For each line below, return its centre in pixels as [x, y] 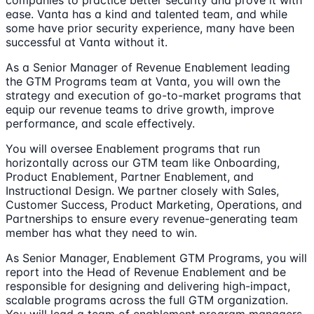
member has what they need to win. [101, 233]
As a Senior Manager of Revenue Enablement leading [148, 68]
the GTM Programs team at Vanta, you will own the [143, 82]
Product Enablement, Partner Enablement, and [130, 177]
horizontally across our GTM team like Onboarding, [143, 163]
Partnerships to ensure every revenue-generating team [152, 219]
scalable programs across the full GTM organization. [147, 300]
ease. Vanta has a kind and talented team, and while [146, 14]
